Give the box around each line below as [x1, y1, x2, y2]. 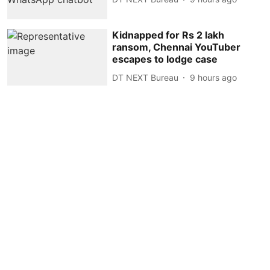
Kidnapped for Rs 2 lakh [112, 29, 225, 42]
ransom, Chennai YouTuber [112, 41, 241, 54]
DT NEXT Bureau [112, 72, 179, 83]
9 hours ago [190, 72, 237, 83]
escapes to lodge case [112, 53, 218, 66]
